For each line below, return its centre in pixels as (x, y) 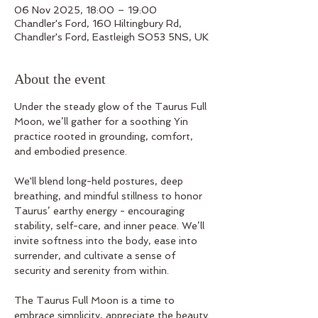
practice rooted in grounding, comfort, (105, 136)
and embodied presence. (72, 151)
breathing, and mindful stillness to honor (110, 196)
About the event (60, 79)
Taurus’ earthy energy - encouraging (101, 211)
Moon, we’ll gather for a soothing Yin (103, 121)
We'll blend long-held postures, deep (100, 181)
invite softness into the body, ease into (107, 241)
